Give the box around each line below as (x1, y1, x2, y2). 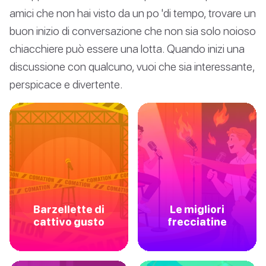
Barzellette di (33, 203, 104, 216)
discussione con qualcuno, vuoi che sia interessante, (9, 59, 255, 74)
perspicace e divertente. (9, 77, 123, 91)
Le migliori (170, 203, 224, 216)
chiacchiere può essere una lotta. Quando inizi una (9, 42, 245, 56)
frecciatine (167, 216, 227, 229)
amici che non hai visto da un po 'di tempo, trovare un (9, 6, 256, 20)
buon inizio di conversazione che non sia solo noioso (9, 24, 256, 38)
